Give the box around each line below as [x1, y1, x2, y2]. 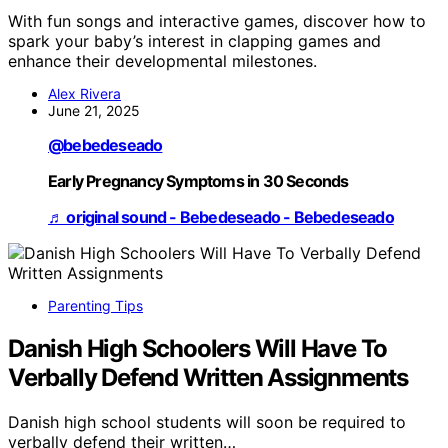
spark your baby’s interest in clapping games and [8, 31, 381, 52]
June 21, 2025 [48, 102, 140, 120]
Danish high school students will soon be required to [8, 412, 406, 433]
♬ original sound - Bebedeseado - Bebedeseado [48, 207, 394, 228]
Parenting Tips [48, 297, 143, 315]
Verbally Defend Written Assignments [8, 363, 408, 393]
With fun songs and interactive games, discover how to [8, 11, 426, 32]
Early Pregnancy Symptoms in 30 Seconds [48, 171, 349, 192]
